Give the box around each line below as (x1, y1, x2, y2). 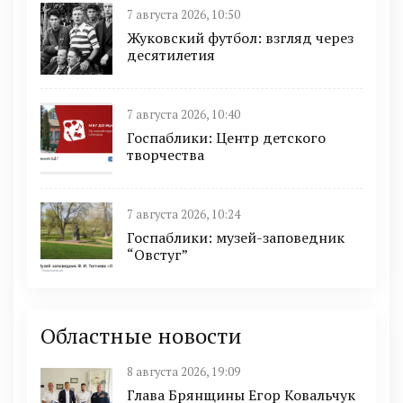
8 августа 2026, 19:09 (127, 363, 240, 380)
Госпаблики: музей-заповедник (127, 228, 345, 248)
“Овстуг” (127, 245, 188, 265)
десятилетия (127, 45, 215, 66)
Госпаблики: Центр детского (127, 128, 326, 148)
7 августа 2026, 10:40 (127, 107, 240, 123)
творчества (127, 145, 204, 166)
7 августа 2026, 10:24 (127, 207, 240, 223)
